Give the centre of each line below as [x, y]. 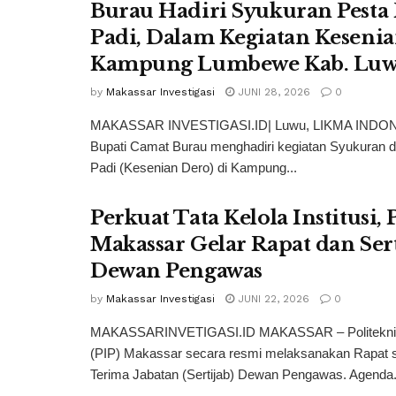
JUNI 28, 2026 [272, 92]
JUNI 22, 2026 [272, 299]
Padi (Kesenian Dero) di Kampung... [194, 168]
